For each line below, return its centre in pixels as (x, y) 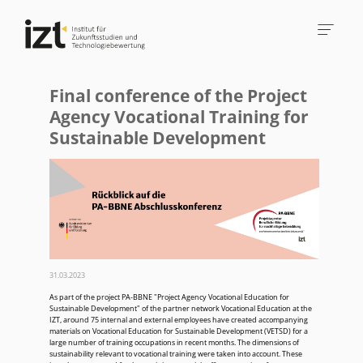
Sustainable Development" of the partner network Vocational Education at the (181, 309)
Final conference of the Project (179, 96)
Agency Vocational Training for (179, 117)
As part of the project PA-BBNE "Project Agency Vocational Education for (170, 298)
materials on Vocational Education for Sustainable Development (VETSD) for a (179, 332)
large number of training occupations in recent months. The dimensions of (175, 343)
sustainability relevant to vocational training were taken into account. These (176, 354)
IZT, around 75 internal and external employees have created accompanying (179, 320)
